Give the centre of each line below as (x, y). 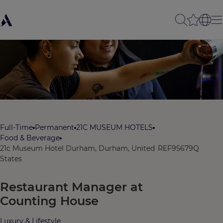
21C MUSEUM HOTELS (114, 127)
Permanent (55, 127)
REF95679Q (178, 148)
